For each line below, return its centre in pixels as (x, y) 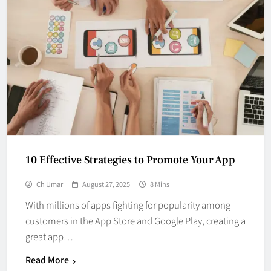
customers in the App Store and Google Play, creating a (135, 221)
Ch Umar (50, 184)
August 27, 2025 (106, 184)
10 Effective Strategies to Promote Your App (130, 160)
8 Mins (160, 184)
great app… (49, 237)
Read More (47, 260)
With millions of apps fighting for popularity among (128, 205)
